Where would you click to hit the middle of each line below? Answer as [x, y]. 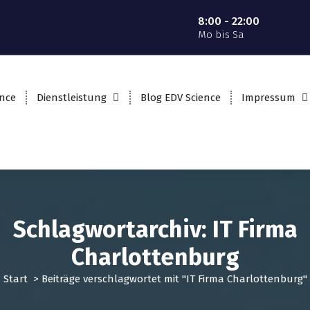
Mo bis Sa [221, 34]
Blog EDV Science [180, 97]
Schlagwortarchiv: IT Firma [155, 230]
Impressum [268, 97]
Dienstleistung [71, 97]
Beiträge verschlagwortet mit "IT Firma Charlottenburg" [174, 279]
